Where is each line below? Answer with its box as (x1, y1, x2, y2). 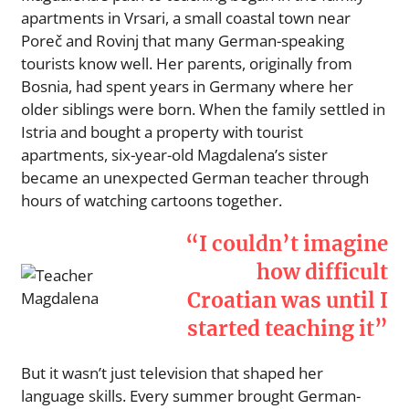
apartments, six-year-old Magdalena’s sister (21, 143, 328, 165)
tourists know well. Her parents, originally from (21, 52, 352, 74)
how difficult (257, 258, 388, 285)
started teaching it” (187, 315, 388, 341)
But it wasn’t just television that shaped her (21, 362, 323, 383)
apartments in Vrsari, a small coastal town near (21, 6, 351, 28)
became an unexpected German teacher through (21, 166, 369, 188)
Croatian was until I (187, 287, 388, 313)
